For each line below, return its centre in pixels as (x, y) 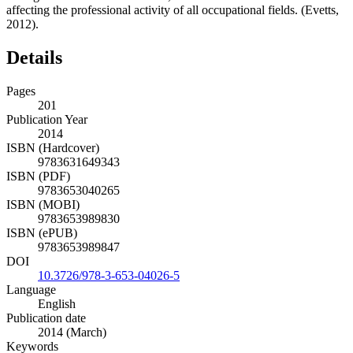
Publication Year (47, 119)
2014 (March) (72, 332)
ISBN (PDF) (38, 176)
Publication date (46, 318)
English (57, 303)
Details (34, 57)
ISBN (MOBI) (43, 204)
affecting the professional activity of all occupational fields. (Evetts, (173, 9)
